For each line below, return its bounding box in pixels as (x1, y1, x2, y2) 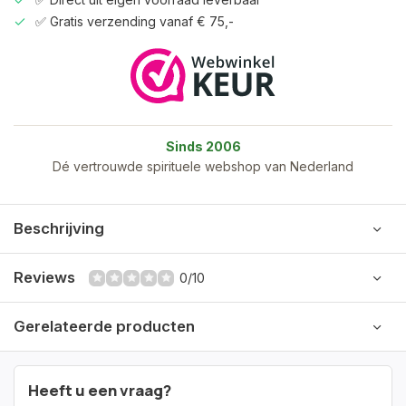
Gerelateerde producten (14, 317, 195, 335)
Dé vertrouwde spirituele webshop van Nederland (53, 159, 353, 174)
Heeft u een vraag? (28, 380, 171, 401)
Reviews (14, 268, 75, 286)
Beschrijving (14, 219, 104, 237)
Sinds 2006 (165, 139, 241, 154)
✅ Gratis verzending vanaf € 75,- (35, 14, 234, 29)
